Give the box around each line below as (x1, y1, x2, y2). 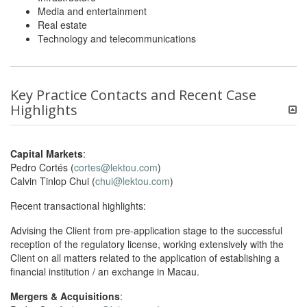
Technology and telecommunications (38, 32, 196, 45)
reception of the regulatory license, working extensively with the (10, 237, 284, 251)
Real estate (38, 18, 87, 32)
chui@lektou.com (95, 174, 170, 188)
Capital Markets (10, 147, 83, 160)
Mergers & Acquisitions (10, 289, 120, 303)
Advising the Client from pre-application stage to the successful (10, 223, 282, 237)
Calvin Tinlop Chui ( (10, 174, 95, 188)
